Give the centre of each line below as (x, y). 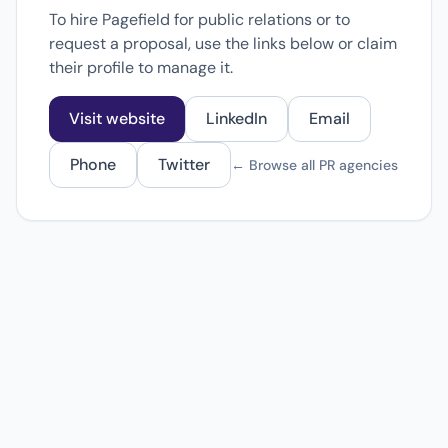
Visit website (117, 118)
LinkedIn (236, 118)
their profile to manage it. (141, 67)
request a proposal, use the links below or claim (223, 43)
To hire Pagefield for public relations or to (199, 19)
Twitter (184, 164)
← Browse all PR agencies (314, 165)
